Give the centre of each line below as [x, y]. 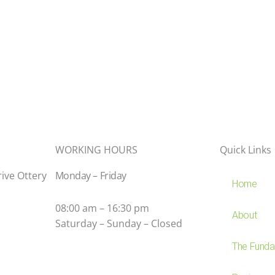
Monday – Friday [91, 176]
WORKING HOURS [96, 150]
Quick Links [246, 150]
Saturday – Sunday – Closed [118, 224]
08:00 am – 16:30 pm [102, 208]
